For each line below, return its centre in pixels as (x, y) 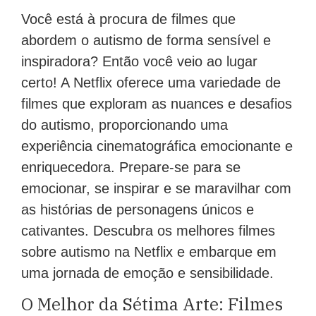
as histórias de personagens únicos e (138, 210)
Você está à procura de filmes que (128, 19)
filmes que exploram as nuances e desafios (157, 104)
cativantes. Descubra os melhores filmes (148, 231)
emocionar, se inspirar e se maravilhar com (156, 189)
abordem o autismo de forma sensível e (146, 41)
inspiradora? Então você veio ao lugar (139, 62)
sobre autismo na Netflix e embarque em (149, 252)
